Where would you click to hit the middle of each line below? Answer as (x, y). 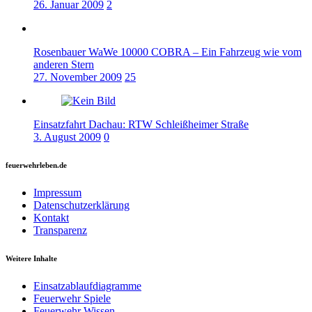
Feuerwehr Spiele (72, 298)
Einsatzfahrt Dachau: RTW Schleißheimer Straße (141, 124)
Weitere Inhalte (31, 258)
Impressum (57, 192)
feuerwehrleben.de (36, 165)
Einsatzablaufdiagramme (87, 286)
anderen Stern (64, 64)
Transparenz (60, 230)
